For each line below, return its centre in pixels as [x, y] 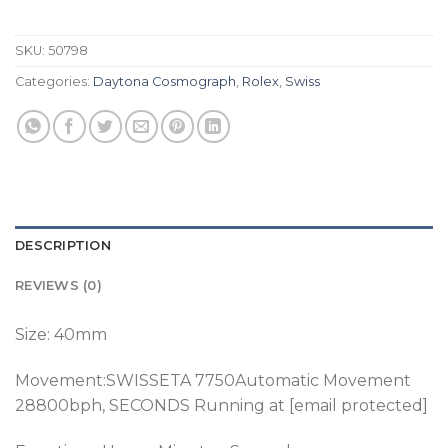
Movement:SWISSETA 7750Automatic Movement [213, 381]
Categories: [54, 82]
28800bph [58, 406]
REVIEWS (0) [58, 286]
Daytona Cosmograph [164, 82]
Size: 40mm [61, 335]
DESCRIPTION [63, 246]
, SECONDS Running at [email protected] [265, 406]
